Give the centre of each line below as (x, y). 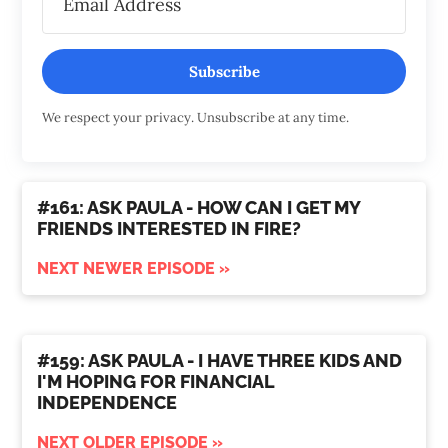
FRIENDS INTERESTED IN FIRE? (169, 229)
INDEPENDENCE (107, 403)
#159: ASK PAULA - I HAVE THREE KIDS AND (220, 361)
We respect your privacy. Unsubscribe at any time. (196, 118)
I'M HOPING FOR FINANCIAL (156, 382)
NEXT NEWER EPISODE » (134, 269)
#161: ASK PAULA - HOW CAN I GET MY (199, 208)
